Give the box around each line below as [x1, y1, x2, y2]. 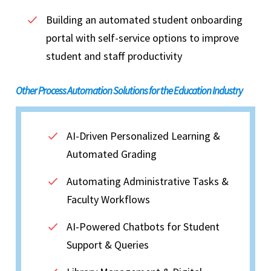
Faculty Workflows [67, 192, 150, 207]
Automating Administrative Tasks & [67, 174, 229, 189]
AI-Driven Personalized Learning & [67, 129, 220, 143]
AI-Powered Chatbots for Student [67, 220, 220, 234]
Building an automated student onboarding [46, 13, 243, 27]
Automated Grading [67, 147, 157, 162]
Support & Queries [67, 238, 149, 252]
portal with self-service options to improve [46, 31, 239, 45]
